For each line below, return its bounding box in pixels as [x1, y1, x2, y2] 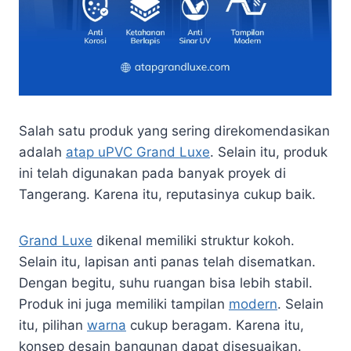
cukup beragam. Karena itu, [126, 317, 304, 333]
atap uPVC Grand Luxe [66, 143, 210, 160]
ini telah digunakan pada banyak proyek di [19, 165, 286, 181]
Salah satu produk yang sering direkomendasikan [19, 122, 330, 139]
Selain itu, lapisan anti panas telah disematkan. [19, 253, 316, 270]
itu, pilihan [19, 317, 87, 333]
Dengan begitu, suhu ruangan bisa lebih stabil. [19, 274, 313, 291]
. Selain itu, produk [210, 143, 327, 160]
